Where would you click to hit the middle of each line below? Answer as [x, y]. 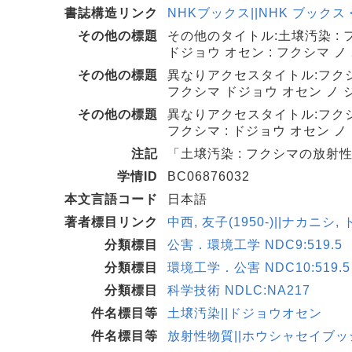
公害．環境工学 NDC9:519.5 [255, 245]
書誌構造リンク [111, 13]
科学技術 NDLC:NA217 [239, 290]
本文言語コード [111, 199]
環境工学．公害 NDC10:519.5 [259, 268]
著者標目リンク [111, 222]
